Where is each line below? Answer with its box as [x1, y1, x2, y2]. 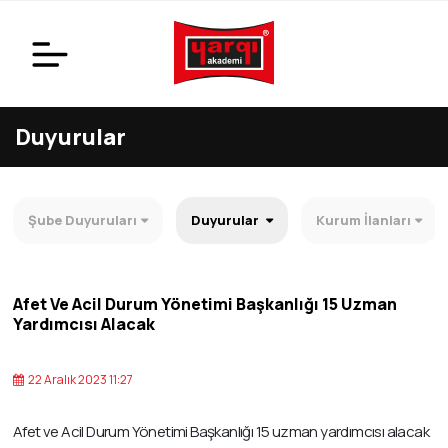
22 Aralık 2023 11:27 [26, 371, 133, 389]
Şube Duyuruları [28, 211, 137, 230]
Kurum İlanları [316, 211, 411, 230]
